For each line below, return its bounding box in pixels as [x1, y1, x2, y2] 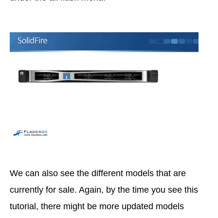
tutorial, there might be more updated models [10, 201, 184, 211]
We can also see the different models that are [10, 168, 186, 178]
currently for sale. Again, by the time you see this [10, 184, 198, 195]
